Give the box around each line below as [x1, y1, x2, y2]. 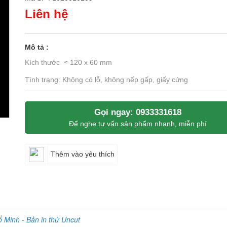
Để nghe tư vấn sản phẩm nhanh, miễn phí [68, 120, 207, 128]
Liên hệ [25, 7, 68, 21]
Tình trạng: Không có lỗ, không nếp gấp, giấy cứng [25, 75, 188, 84]
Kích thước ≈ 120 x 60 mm [25, 58, 112, 67]
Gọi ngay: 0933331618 [94, 107, 181, 118]
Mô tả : [25, 43, 49, 52]
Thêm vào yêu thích [51, 149, 115, 158]
